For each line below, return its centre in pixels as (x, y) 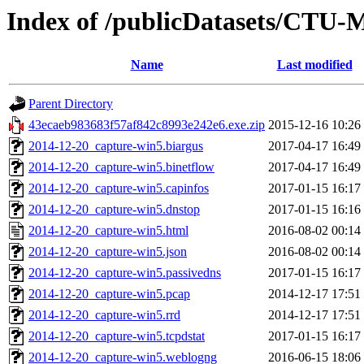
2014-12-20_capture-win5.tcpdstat (117, 336)
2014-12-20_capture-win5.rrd (104, 315)
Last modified (314, 65)
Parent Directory (71, 104)
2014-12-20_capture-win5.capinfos (119, 188)
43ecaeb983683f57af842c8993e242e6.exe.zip (147, 125)
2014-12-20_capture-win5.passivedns (125, 273)
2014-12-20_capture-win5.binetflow (121, 167)
